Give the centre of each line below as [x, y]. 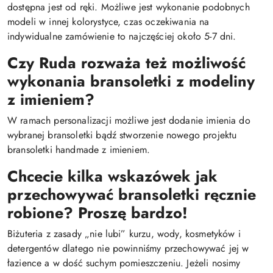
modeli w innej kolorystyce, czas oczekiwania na [108, 22]
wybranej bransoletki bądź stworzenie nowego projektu [122, 135]
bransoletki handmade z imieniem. [79, 150]
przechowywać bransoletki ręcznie [132, 194]
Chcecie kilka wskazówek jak [112, 176]
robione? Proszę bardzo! [97, 213]
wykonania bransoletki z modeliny [131, 81]
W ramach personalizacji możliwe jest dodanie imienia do [129, 120]
